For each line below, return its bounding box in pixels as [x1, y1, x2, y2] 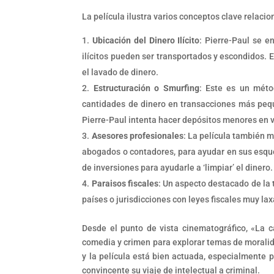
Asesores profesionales [91, 130, 183, 141]
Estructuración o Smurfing [93, 83, 199, 93]
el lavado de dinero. [82, 67, 159, 77]
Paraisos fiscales [91, 178, 158, 188]
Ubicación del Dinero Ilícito [92, 35, 200, 45]
